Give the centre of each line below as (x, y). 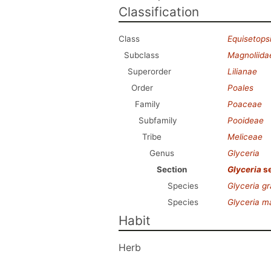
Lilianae (242, 71)
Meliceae (245, 137)
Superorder (149, 71)
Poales (240, 88)
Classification (159, 12)
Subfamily (158, 120)
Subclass (142, 55)
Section (172, 169)
